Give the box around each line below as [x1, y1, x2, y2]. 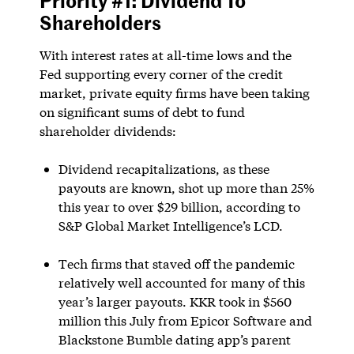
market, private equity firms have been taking [39, 84, 310, 101]
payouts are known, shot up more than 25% [58, 179, 314, 196]
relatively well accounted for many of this [58, 273, 305, 291]
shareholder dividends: [39, 122, 176, 139]
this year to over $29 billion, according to [58, 198, 300, 215]
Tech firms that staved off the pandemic [58, 254, 295, 272]
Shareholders [39, 8, 161, 36]
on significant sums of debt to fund [39, 103, 245, 120]
